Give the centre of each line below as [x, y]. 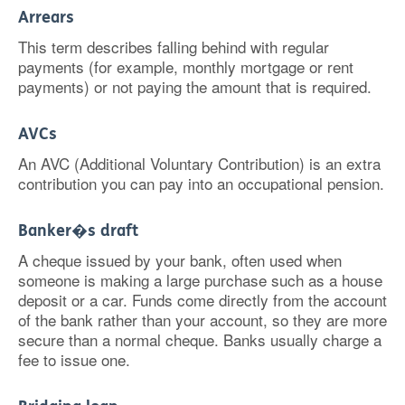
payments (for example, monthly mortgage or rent [186, 66]
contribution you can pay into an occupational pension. [201, 183]
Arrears [46, 17]
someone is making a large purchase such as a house [200, 280]
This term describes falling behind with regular [174, 47]
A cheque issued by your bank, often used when [180, 260]
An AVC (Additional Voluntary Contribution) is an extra [199, 163]
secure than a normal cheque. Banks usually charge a [200, 339]
